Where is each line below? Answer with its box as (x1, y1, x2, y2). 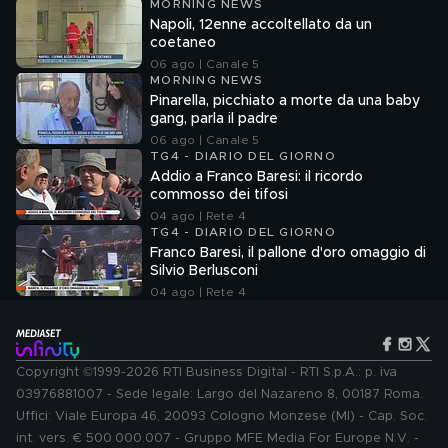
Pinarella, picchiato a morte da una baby (150, 94, 420, 108)
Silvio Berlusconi (150, 264, 258, 278)
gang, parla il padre (150, 112, 278, 126)
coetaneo (150, 36, 216, 50)
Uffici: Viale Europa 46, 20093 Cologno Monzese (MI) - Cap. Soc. (16, 410, 427, 423)
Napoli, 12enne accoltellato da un (150, 18, 372, 32)
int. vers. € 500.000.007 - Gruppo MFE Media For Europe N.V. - (16, 432, 419, 445)
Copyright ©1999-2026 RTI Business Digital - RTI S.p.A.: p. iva (16, 366, 397, 379)
